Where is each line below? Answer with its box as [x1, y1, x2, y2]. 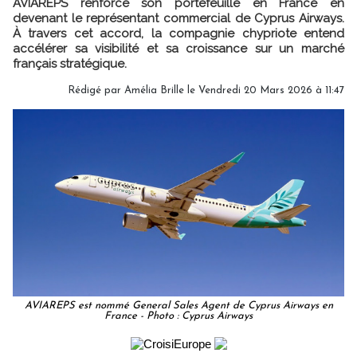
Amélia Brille [124, 84, 184, 96]
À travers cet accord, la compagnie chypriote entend [13, 25, 344, 41]
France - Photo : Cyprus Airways [104, 311, 253, 321]
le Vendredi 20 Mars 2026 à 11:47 [184, 84, 344, 96]
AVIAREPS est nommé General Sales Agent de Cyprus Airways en [24, 300, 333, 311]
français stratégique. [13, 56, 127, 71]
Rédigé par [68, 84, 124, 96]
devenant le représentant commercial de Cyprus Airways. [13, 10, 344, 25]
